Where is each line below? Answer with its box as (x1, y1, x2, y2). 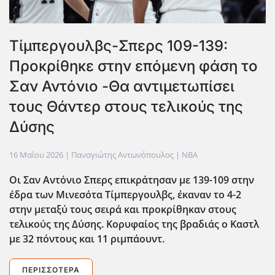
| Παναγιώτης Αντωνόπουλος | (63, 149, 182, 160)
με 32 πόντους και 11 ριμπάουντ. (9, 231, 165, 246)
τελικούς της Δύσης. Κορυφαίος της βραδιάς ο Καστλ (9, 217, 259, 231)
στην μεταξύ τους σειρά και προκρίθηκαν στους (9, 202, 236, 216)
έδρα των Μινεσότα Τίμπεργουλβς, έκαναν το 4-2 (9, 187, 241, 201)
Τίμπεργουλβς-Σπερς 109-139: (9, 36, 228, 55)
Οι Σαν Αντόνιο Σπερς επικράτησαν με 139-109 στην (9, 172, 254, 187)
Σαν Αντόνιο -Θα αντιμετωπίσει (9, 77, 234, 95)
